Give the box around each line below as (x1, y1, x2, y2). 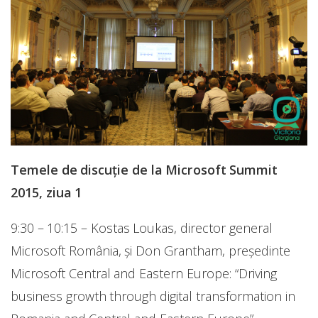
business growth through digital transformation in (11, 287, 295, 305)
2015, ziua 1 (11, 183, 82, 201)
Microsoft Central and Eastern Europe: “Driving (11, 264, 277, 282)
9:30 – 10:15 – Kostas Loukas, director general (11, 219, 273, 236)
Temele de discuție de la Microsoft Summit (11, 160, 278, 178)
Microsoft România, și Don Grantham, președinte (11, 241, 290, 259)
